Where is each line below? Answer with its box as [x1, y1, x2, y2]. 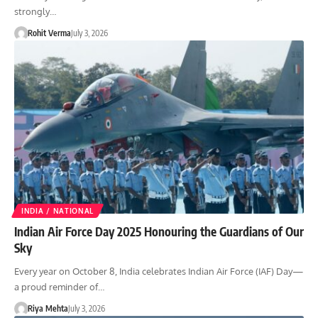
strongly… [14, 5, 56, 17]
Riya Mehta [27, 303, 68, 314]
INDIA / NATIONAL [21, 207, 94, 216]
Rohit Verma [27, 27, 71, 38]
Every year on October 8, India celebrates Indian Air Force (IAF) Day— [14, 265, 303, 278]
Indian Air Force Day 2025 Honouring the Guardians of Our [14, 224, 304, 240]
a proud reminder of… [14, 281, 104, 293]
